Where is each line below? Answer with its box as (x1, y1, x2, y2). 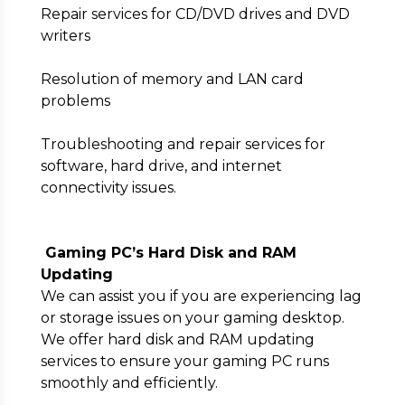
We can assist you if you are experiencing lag (40, 287, 362, 305)
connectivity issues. (40, 179, 176, 196)
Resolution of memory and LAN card (40, 71, 304, 88)
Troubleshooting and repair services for (40, 136, 325, 153)
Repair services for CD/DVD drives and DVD (40, 5, 350, 23)
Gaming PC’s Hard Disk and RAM (40, 244, 297, 261)
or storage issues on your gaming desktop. (40, 309, 344, 326)
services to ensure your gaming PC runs (40, 353, 329, 370)
